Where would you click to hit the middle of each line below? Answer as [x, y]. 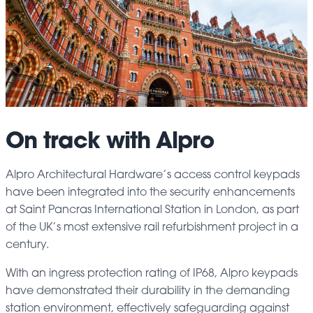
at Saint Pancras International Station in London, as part [152, 210]
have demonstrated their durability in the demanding [148, 291]
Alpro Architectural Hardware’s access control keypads [153, 175]
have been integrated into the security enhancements [150, 192]
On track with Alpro [110, 142]
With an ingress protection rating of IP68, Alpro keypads [152, 274]
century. [27, 245]
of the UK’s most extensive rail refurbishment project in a [152, 227]
